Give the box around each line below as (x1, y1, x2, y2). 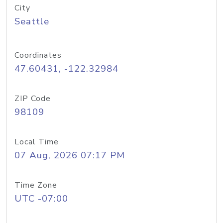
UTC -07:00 (14, 192, 68, 205)
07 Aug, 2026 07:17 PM (14, 149, 125, 162)
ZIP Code (14, 93, 51, 104)
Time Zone (14, 180, 57, 191)
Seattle (14, 15, 49, 28)
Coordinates (14, 50, 62, 61)
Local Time (14, 136, 59, 147)
